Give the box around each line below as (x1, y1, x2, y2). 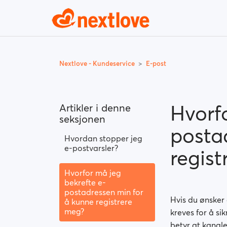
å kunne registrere (64, 197, 132, 207)
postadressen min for (64, 187, 143, 197)
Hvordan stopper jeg (64, 133, 142, 143)
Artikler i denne (59, 101, 131, 115)
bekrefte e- (64, 177, 106, 187)
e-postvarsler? (64, 143, 118, 153)
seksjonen (59, 112, 105, 126)
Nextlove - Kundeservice (59, 59, 136, 68)
